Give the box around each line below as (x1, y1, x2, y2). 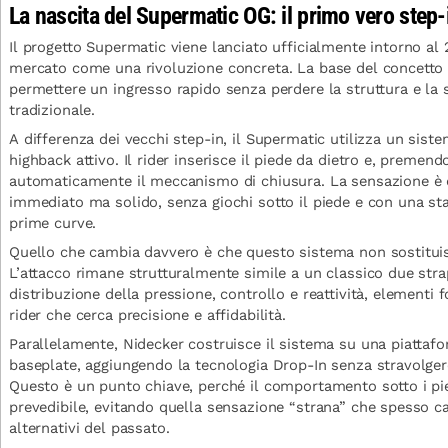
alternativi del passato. (9, 419, 170, 437)
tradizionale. (9, 101, 96, 119)
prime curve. (9, 214, 97, 232)
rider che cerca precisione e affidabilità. (9, 306, 286, 324)
